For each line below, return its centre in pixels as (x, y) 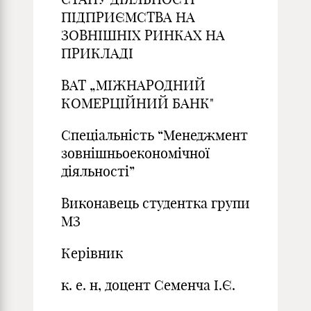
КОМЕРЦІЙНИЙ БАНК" (137, 103)
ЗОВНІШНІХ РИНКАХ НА (143, 35)
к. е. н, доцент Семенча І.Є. (148, 285)
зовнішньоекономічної (135, 153)
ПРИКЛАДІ (97, 53)
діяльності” (98, 171)
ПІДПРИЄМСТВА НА (128, 17)
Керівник (92, 253)
